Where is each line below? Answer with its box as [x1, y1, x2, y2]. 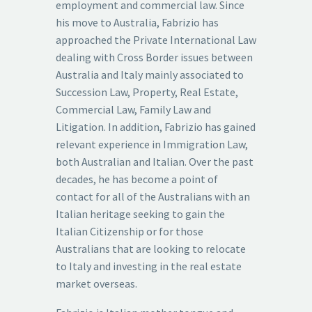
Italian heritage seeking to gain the [56, 206, 225, 221]
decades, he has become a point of [56, 171, 218, 186]
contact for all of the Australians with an [56, 189, 250, 203]
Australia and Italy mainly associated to [56, 67, 244, 81]
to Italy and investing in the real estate [56, 258, 242, 273]
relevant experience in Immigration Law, [56, 136, 248, 151]
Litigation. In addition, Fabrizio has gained [56, 119, 256, 134]
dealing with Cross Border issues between [56, 49, 253, 64]
